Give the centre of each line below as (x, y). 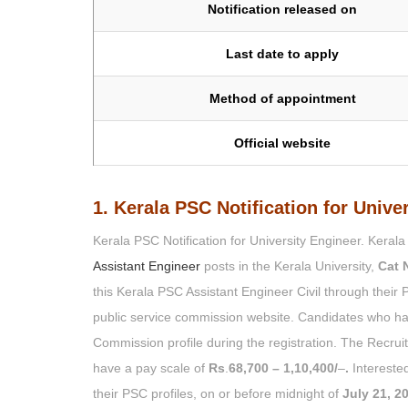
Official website (282, 143)
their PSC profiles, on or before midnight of (218, 394)
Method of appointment (282, 99)
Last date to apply (282, 54)
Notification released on (282, 10)
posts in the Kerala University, (289, 266)
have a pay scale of (149, 368)
